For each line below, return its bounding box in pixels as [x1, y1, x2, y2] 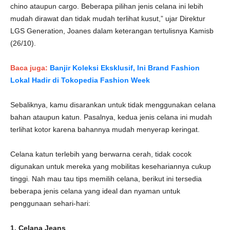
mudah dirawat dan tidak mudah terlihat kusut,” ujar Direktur [10, 14, 205, 23]
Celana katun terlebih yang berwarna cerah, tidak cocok [10, 150, 191, 158]
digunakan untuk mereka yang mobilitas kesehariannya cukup [10, 162, 211, 170]
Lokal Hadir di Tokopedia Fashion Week [10, 76, 150, 84]
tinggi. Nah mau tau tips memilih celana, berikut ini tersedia [10, 175, 202, 183]
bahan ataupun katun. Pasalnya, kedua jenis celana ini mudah [10, 113, 212, 121]
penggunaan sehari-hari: [10, 199, 90, 207]
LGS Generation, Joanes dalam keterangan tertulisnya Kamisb [10, 27, 214, 35]
